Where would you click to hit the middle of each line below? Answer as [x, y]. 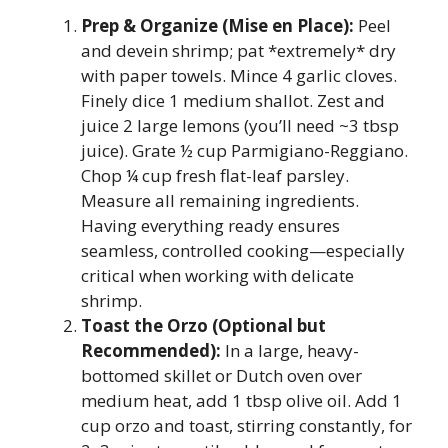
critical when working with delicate [217, 276]
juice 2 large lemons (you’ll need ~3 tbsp [240, 126]
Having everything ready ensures [210, 226]
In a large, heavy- [290, 351]
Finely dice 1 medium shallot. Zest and [233, 101]
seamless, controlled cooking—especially [243, 251]
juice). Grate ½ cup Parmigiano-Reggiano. [244, 151]
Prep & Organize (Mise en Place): [217, 26]
